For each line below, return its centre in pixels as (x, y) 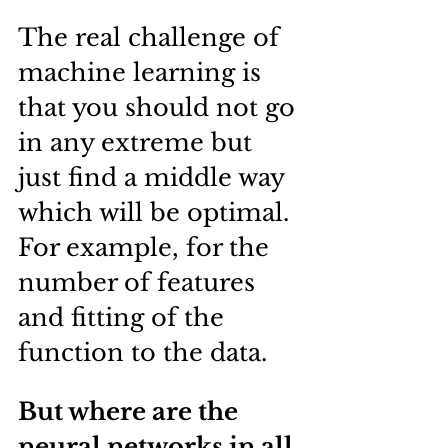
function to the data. (142, 352)
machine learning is (143, 72)
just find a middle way (154, 177)
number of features (140, 282)
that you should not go (160, 107)
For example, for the (147, 247)
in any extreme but (138, 142)
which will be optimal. (157, 212)
